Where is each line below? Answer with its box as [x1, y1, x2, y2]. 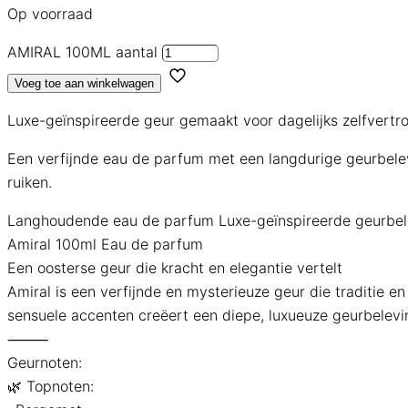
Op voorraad [7, 5, 93, 24]
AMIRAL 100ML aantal [7, 43, 158, 62]
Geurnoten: [7, 353, 82, 372]
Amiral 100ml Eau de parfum [7, 235, 203, 254]
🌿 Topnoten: [7, 377, 94, 396]
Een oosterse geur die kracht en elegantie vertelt [7, 259, 342, 278]
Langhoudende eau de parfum [7, 211, 214, 230]
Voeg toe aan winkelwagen [15, 76, 154, 91]
